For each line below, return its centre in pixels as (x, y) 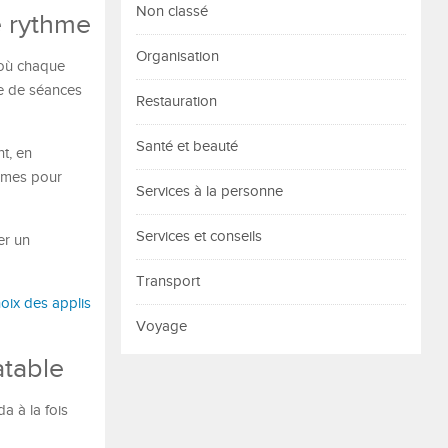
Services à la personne (209, 191)
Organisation (177, 56)
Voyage (161, 326)
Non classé (172, 11)
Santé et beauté (187, 146)
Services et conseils (199, 236)
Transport (168, 281)
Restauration (176, 101)
